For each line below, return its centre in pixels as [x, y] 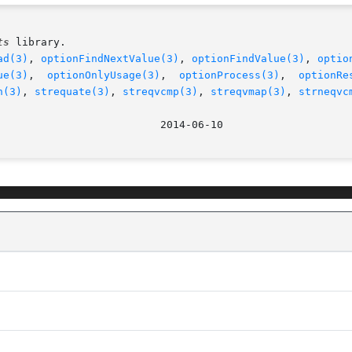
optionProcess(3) [229, 75]
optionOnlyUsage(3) [104, 75]
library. [38, 42]
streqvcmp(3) [160, 92]
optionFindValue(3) [248, 59]
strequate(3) [72, 92]
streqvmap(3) [248, 92]
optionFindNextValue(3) [110, 59]
